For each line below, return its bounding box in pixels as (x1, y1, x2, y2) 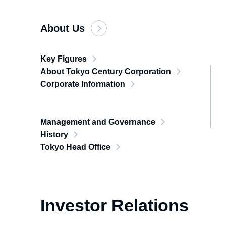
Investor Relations (40, 196, 189, 215)
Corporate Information (40, 80, 125, 88)
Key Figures (40, 54, 87, 63)
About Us (40, 23, 85, 34)
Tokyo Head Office (40, 143, 110, 151)
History (40, 130, 68, 139)
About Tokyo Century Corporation (40, 67, 171, 76)
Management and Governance (40, 118, 155, 126)
